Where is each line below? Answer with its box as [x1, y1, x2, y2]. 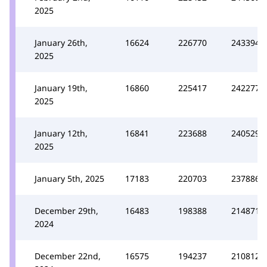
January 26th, [35, 36, 88, 48]
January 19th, [35, 82, 88, 94]
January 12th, [35, 127, 88, 139]
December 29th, [35, 204, 98, 216]
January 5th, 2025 [35, 172, 104, 184]
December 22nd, [35, 250, 101, 262]
